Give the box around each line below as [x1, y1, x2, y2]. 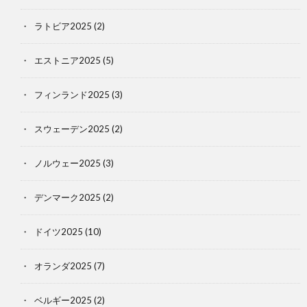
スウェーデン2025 [34, 123, 110, 134]
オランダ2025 [34, 260, 92, 271]
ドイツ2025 [34, 225, 83, 237]
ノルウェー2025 [34, 157, 101, 169]
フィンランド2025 [34, 88, 110, 100]
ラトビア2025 [34, 20, 92, 32]
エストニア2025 [34, 54, 101, 66]
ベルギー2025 [34, 294, 92, 306]
